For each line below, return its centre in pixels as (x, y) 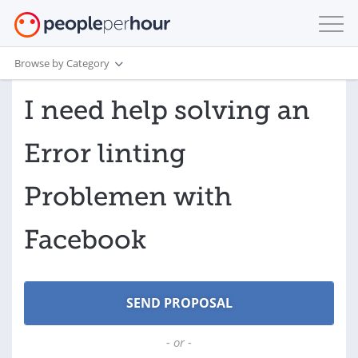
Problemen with (128, 197)
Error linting (105, 153)
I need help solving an (167, 110)
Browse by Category (62, 63)
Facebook (85, 240)
